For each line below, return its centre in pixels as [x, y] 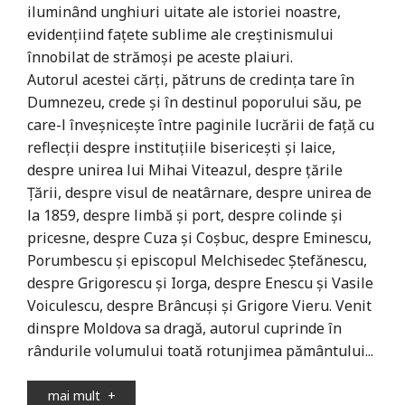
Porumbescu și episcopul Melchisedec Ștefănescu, [197, 260]
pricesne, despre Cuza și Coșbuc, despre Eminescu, [199, 237]
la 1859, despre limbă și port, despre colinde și [185, 215]
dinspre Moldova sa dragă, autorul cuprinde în [184, 328]
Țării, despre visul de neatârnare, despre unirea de [199, 192]
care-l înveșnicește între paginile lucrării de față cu [201, 124]
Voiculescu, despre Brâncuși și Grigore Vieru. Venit [199, 305]
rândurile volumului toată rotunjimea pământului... [200, 350]
